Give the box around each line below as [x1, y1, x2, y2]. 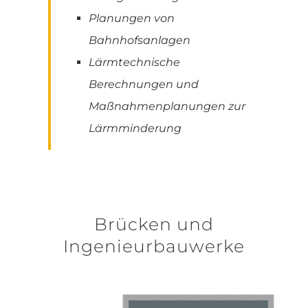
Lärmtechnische [89, 56, 180, 69]
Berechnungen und [89, 78, 199, 91]
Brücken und [94, 214, 214, 235]
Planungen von [89, 12, 175, 25]
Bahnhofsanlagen [89, 34, 190, 47]
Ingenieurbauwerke [63, 236, 245, 257]
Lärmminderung [89, 122, 181, 135]
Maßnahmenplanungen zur [89, 100, 245, 113]
